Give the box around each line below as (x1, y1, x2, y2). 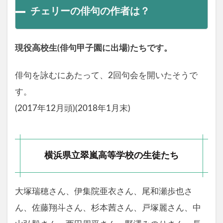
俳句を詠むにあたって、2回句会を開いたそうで (15, 72, 198, 80)
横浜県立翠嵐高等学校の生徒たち (44, 151, 179, 160)
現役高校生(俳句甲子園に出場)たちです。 (15, 44, 172, 53)
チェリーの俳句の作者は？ (30, 6, 150, 17)
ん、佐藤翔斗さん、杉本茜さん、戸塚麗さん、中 (15, 204, 201, 213)
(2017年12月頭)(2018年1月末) (15, 105, 130, 113)
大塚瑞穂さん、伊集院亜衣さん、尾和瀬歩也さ (15, 188, 193, 196)
